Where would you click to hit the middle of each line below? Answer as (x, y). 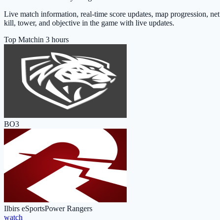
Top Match (21, 39)
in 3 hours (53, 39)
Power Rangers (69, 208)
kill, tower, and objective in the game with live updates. (89, 23)
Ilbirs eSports (24, 208)
